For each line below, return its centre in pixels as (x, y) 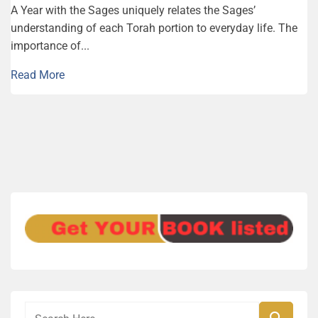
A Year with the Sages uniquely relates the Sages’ (133, 10)
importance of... (50, 45)
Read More (38, 75)
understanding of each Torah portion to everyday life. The (154, 28)
